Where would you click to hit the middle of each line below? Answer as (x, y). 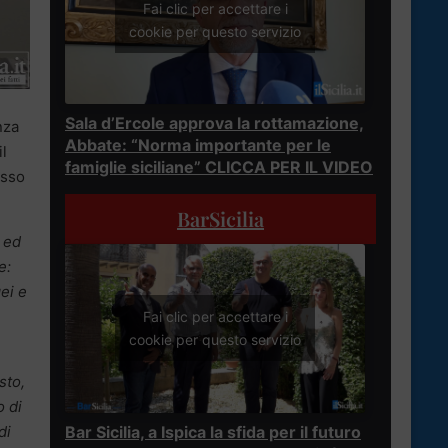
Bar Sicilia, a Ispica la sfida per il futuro (213, 431)
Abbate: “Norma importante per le (198, 144)
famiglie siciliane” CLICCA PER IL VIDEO (219, 166)
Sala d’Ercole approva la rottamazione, (214, 122)
